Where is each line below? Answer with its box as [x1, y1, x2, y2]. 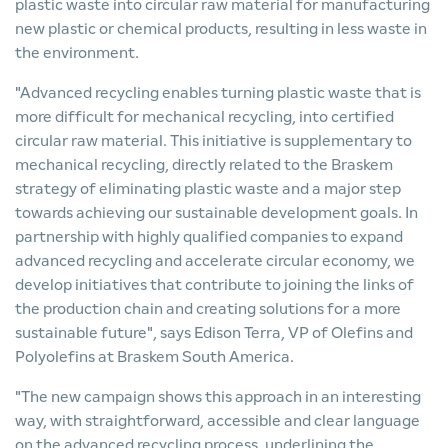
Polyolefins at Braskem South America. [15, 348, 294, 365]
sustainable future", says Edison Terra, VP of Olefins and [15, 324, 413, 341]
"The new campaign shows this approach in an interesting [15, 388, 421, 405]
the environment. [15, 44, 139, 61]
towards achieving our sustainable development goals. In [15, 204, 418, 221]
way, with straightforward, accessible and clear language [15, 412, 420, 429]
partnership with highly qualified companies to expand [15, 228, 403, 245]
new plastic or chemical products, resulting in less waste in [15, 20, 427, 37]
